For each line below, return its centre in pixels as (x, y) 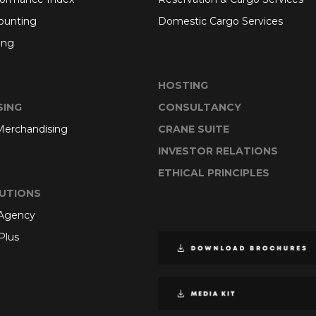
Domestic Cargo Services (220, 21)
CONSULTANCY (200, 107)
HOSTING (183, 85)
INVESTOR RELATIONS (218, 151)
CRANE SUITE (194, 129)
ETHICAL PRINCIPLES (214, 173)
